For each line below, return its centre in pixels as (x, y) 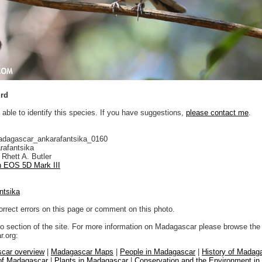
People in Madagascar (158, 251)
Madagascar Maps (82, 251)
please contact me (217, 112)
